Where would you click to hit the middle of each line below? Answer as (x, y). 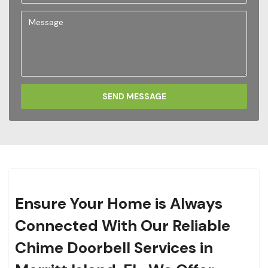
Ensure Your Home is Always (119, 204)
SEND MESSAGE (134, 97)
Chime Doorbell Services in (114, 248)
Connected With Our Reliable (123, 226)
